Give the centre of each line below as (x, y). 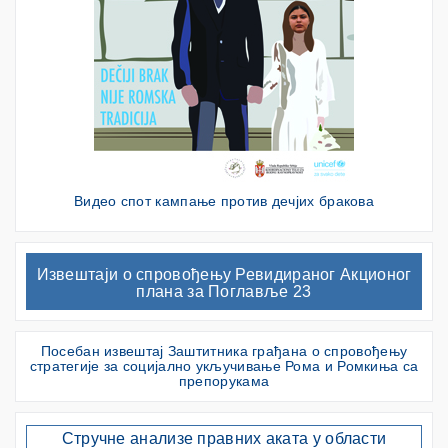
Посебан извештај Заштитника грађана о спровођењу (224, 351)
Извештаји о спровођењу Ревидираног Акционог (224, 275)
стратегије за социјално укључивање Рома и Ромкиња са (224, 366)
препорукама (224, 381)
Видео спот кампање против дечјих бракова (224, 201)
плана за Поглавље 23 (224, 292)
